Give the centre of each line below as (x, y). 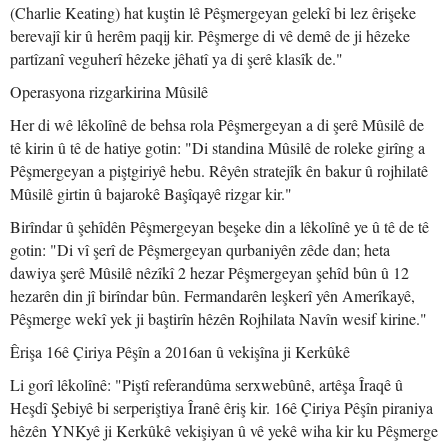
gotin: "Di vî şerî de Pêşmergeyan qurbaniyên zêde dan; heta (200, 249)
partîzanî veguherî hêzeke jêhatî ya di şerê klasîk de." (176, 58)
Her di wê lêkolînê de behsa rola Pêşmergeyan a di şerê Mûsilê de (217, 124)
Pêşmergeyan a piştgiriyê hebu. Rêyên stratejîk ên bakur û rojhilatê (219, 170)
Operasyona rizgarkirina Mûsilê (109, 91)
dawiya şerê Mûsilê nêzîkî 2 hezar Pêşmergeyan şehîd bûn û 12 (209, 272)
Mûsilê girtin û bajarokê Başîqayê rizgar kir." (151, 193)
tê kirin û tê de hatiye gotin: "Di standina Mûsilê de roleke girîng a (217, 147)
